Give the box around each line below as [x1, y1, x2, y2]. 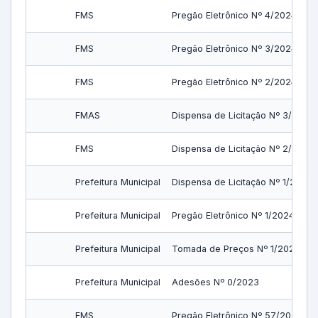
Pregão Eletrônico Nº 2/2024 [172, 77, 297, 87]
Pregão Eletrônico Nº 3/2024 [172, 43, 297, 54]
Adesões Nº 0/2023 [172, 277, 259, 287]
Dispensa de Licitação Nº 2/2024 [172, 143, 314, 154]
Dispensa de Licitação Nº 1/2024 [172, 177, 312, 187]
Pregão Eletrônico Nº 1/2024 [172, 210, 295, 221]
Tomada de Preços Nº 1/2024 [172, 243, 300, 254]
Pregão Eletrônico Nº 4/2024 [172, 10, 297, 21]
